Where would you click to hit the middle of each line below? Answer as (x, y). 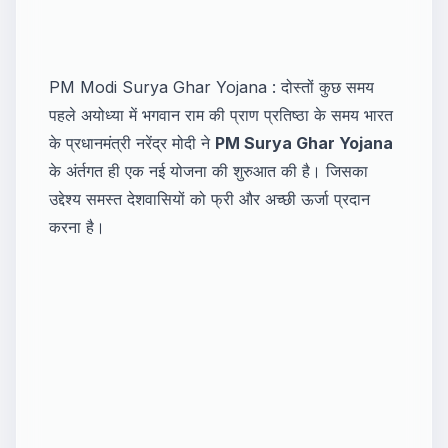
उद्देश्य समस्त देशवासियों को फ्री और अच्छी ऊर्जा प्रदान (209, 198)
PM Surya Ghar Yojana (304, 142)
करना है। (77, 226)
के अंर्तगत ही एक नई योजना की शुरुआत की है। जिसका (208, 170)
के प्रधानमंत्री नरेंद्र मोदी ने (132, 142)
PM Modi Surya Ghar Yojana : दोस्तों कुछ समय (211, 86)
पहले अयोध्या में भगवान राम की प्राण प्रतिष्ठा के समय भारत (221, 114)
